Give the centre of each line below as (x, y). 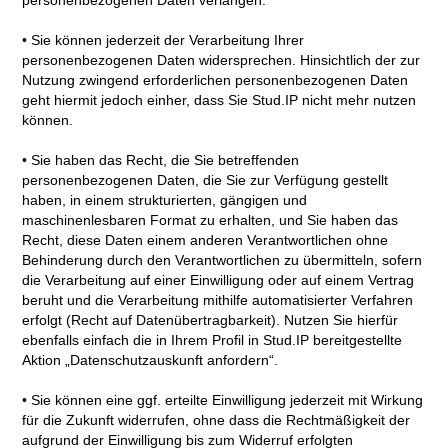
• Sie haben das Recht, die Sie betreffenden (161, 160)
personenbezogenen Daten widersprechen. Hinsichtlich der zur (221, 60)
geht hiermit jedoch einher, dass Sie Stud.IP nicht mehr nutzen (219, 100)
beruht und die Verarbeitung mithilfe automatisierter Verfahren (218, 300)
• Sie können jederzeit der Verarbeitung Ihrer (163, 40)
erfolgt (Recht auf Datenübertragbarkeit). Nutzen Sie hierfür (210, 320)
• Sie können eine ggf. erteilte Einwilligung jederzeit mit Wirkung (223, 400)
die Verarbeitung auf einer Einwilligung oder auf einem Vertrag (218, 280)
